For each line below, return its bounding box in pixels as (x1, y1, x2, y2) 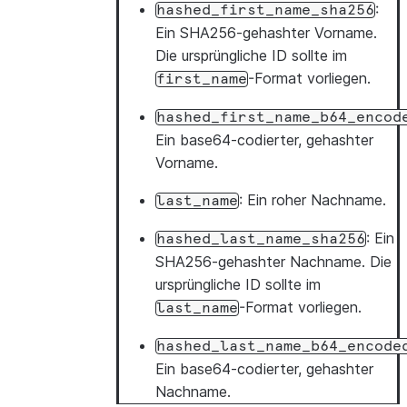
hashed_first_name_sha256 (156, 3, 374, 17)
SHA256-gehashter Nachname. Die (155, 253, 392, 271)
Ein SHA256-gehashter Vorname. (155, 24, 377, 42)
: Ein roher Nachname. (239, 191, 386, 209)
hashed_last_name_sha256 (156, 232, 365, 246)
